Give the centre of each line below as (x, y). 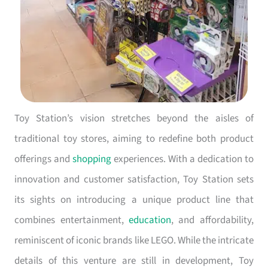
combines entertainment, (71, 220)
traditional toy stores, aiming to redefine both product (134, 138)
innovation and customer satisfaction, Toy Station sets (134, 179)
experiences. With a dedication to (182, 159)
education (150, 220)
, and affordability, (212, 220)
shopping (92, 159)
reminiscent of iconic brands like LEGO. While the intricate (134, 240)
